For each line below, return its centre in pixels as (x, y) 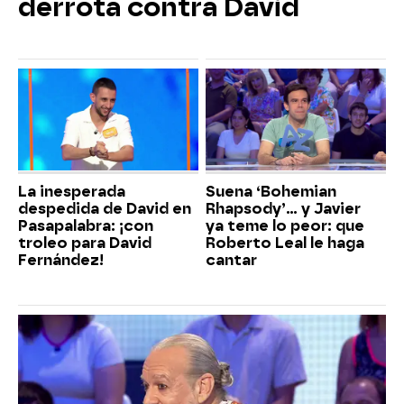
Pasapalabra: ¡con (86, 225)
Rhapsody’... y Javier (283, 208)
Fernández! (61, 260)
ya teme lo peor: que (285, 225)
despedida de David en (105, 208)
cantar (231, 260)
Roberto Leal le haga (285, 243)
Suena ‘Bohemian (271, 191)
